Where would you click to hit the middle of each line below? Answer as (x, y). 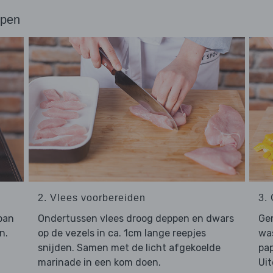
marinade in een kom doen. (99, 262)
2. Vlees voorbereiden (91, 197)
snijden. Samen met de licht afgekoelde (129, 247)
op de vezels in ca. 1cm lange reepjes (122, 233)
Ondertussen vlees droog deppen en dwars (136, 218)
